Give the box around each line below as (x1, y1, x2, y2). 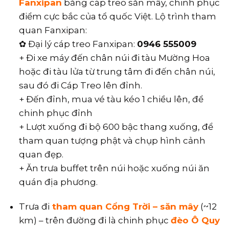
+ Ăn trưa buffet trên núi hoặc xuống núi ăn (19, 163, 210, 173)
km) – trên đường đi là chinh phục (19, 215, 171, 225)
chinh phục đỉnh (19, 107, 93, 118)
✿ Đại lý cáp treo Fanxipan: (19, 38, 138, 49)
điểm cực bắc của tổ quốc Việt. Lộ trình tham (19, 11, 217, 21)
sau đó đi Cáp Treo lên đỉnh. (19, 80, 143, 90)
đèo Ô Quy (171, 215, 220, 225)
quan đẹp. (19, 149, 64, 159)
